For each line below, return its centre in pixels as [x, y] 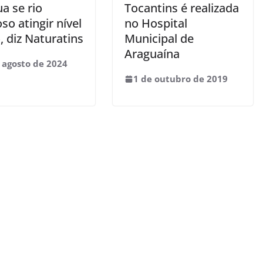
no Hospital [156, 23]
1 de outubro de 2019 [181, 79]
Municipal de [159, 38]
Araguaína [152, 54]
